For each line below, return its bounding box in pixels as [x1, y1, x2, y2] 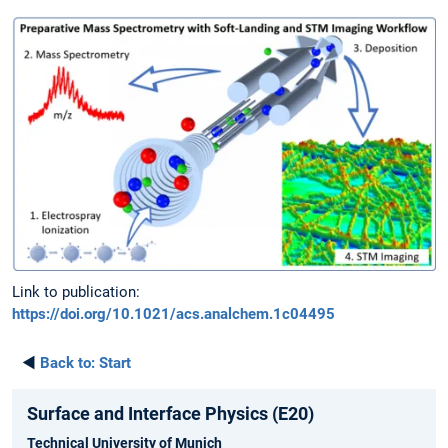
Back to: [40, 353, 95, 372]
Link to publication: [12, 283, 140, 302]
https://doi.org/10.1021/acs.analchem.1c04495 [12, 305, 335, 324]
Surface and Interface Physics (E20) [27, 402, 314, 424]
